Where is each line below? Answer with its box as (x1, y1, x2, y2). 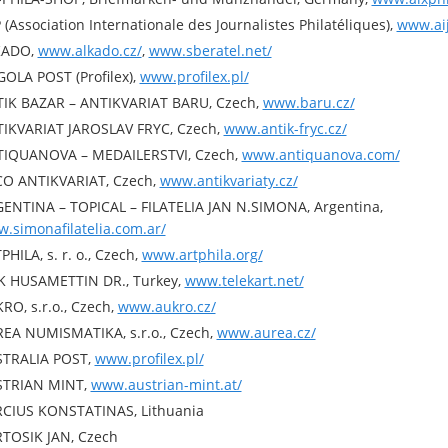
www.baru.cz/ (262, 93, 355, 112)
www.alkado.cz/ (37, 41, 142, 60)
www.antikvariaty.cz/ (159, 171, 298, 190)
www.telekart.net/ (184, 271, 304, 290)
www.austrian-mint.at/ (90, 375, 242, 394)
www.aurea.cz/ (216, 323, 316, 342)
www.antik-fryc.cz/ (223, 119, 347, 138)
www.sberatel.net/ (148, 41, 272, 60)
